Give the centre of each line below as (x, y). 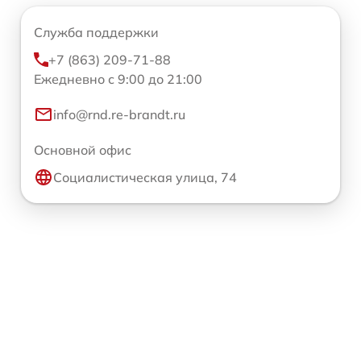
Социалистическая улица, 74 (145, 177)
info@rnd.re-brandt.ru (119, 114)
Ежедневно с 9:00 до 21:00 (118, 79)
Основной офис (83, 150)
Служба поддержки (96, 32)
